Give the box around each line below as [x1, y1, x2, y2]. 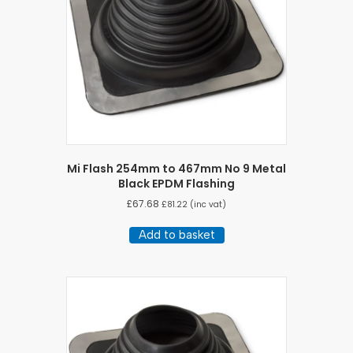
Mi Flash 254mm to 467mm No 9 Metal [67, 161, 286, 177]
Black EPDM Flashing [118, 176, 235, 192]
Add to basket [138, 228, 215, 243]
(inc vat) [188, 199, 226, 211]
